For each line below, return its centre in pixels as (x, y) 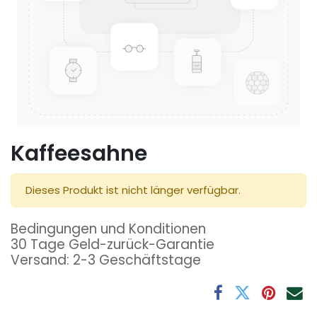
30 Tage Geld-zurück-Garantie (113, 245)
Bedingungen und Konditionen (108, 229)
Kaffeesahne (79, 154)
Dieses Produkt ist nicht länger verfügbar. (133, 190)
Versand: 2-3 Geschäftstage (106, 260)
